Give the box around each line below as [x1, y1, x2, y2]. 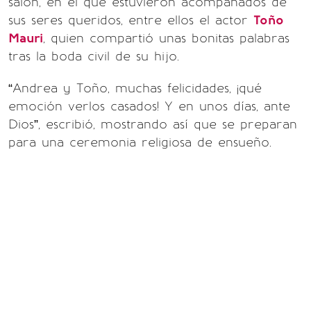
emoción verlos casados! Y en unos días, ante [8, 99, 290, 114]
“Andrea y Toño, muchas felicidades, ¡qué [8, 81, 262, 96]
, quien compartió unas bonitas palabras [43, 31, 289, 46]
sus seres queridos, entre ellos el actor [8, 12, 253, 28]
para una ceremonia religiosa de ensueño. [8, 135, 271, 150]
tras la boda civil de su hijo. [8, 49, 179, 64]
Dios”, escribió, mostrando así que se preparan [8, 117, 297, 132]
